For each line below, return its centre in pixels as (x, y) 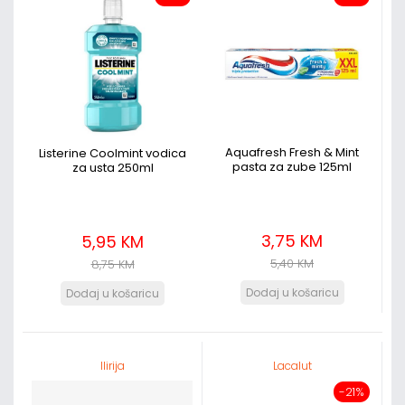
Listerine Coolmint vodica (113, 153)
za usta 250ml (113, 168)
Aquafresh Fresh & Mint (292, 152)
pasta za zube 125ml (292, 167)
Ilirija (112, 366)
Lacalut (292, 366)
